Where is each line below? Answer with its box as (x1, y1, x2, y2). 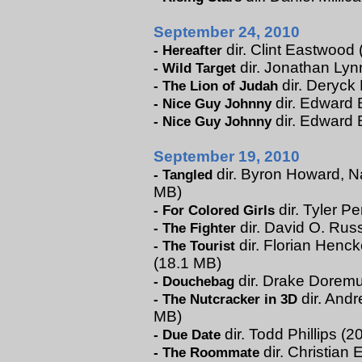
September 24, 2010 (154, 23, 301, 40)
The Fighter (162, 220, 237, 236)
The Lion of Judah (162, 78, 279, 94)
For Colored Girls (162, 202, 276, 218)
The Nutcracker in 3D (162, 291, 298, 307)
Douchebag (162, 273, 235, 289)
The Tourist (162, 238, 236, 254)
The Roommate (162, 344, 260, 360)
